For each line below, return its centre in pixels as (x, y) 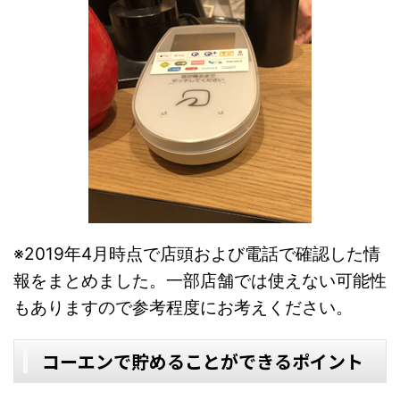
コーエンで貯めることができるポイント (203, 361)
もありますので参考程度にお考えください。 (183, 307)
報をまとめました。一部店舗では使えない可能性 (200, 280)
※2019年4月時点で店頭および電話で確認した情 (197, 254)
